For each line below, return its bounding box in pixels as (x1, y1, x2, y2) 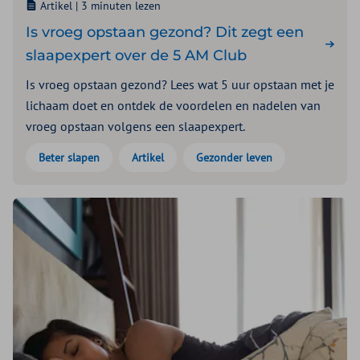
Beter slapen (39, 149, 100, 165)
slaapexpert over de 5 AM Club (26, 46, 247, 64)
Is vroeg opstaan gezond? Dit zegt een (26, 22, 304, 41)
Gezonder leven (196, 149, 272, 165)
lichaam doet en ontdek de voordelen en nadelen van (26, 96, 321, 113)
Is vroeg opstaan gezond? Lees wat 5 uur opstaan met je (26, 76, 334, 92)
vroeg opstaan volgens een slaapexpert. (26, 117, 245, 134)
